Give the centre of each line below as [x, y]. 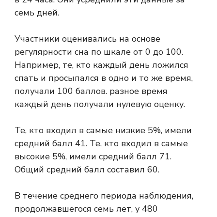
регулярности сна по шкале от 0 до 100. [99, 52]
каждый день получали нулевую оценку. [100, 104]
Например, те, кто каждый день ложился [101, 65]
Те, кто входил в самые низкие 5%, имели [103, 131]
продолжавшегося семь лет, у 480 [86, 209]
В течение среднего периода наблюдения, [104, 196]
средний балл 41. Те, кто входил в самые [101, 144]
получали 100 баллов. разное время [91, 91]
